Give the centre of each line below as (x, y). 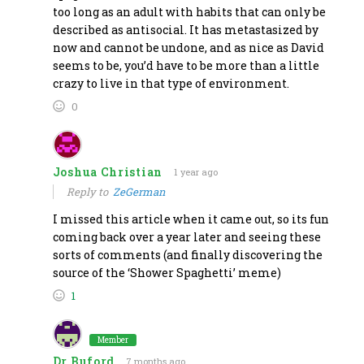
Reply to (89, 191)
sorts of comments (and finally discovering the (187, 254)
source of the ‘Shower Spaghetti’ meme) (167, 272)
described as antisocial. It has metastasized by (185, 29)
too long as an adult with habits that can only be (189, 11)
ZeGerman (139, 191)
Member (113, 340)
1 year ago (195, 171)
